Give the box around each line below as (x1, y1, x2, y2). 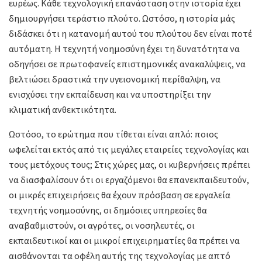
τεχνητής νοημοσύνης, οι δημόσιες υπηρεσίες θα (9, 204, 207, 216)
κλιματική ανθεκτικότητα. (9, 104, 116, 116)
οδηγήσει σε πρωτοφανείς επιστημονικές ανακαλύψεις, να (9, 58, 246, 70)
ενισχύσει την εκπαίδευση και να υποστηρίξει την (9, 88, 211, 101)
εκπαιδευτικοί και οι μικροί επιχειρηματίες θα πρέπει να (9, 235, 240, 247)
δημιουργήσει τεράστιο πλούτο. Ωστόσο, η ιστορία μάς (9, 12, 235, 25)
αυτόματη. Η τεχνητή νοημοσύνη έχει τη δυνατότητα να (9, 43, 240, 55)
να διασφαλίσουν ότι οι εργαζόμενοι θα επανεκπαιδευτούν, (9, 174, 249, 186)
